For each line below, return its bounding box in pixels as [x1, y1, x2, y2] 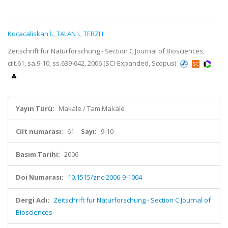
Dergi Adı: [16, 195, 49, 205]
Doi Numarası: [16, 173, 64, 182]
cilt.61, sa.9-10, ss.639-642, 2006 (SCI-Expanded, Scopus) [8, 59, 178, 68]
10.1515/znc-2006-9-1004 [68, 173, 142, 182]
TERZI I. [83, 29, 105, 38]
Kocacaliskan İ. [8, 29, 53, 38]
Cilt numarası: [16, 127, 63, 136]
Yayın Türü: [16, 104, 54, 113]
